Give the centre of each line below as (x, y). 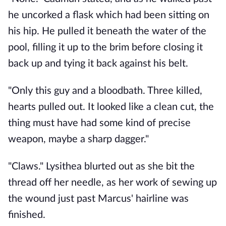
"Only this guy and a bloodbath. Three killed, (105, 91)
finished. (28, 215)
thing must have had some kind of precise (99, 123)
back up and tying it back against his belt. (98, 64)
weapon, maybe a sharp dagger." (78, 139)
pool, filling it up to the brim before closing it (105, 47)
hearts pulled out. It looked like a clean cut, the (111, 107)
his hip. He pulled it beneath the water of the (107, 31)
